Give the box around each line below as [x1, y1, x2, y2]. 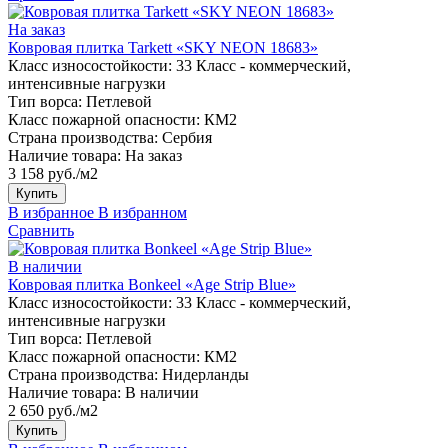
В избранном [98, 203, 187, 221]
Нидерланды [162, 365, 249, 383]
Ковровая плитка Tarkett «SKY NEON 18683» [8, 38, 318, 56]
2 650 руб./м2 [8, 401, 98, 419]
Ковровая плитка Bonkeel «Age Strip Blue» [8, 275, 296, 293]
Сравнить [8, 221, 74, 239]
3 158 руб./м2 [8, 164, 98, 182]
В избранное [8, 203, 94, 221]
